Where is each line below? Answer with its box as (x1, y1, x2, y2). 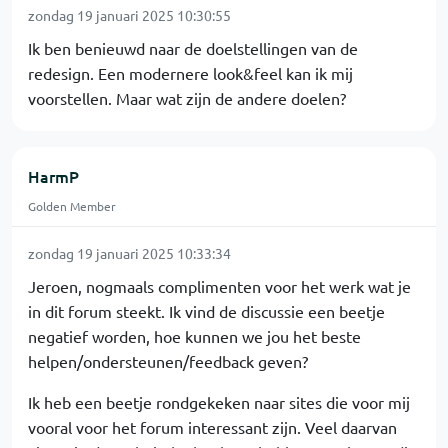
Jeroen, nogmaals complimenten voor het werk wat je (28, 276, 411, 297)
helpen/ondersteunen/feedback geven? (28, 351, 308, 372)
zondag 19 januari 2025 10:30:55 (28, 6, 231, 25)
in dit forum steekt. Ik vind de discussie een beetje (28, 301, 385, 322)
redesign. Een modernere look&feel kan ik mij (28, 63, 353, 84)
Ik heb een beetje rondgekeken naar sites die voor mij (28, 392, 410, 413)
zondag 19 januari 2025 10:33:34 (28, 244, 231, 263)
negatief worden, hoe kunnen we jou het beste (28, 326, 361, 347)
